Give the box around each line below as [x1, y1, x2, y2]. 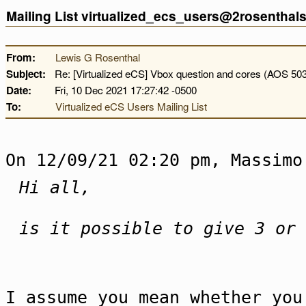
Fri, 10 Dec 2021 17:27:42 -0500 [55, 83, 197, 97]
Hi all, [19, 177, 91, 198]
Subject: [6, 66, 46, 81]
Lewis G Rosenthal [55, 50, 140, 64]
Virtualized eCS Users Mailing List [55, 99, 207, 113]
